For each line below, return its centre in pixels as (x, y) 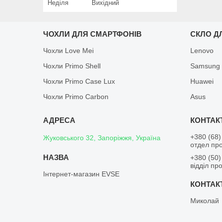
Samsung (205, 66)
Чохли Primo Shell (72, 66)
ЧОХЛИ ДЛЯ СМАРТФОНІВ (93, 34)
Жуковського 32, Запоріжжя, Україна (102, 138)
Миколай (205, 200)
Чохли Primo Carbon (76, 96)
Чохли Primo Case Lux (79, 81)
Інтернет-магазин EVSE (82, 174)
